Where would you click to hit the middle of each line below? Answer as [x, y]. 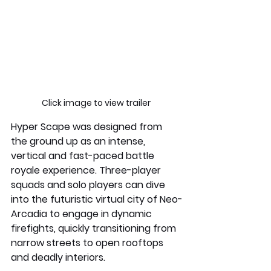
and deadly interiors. [58, 257]
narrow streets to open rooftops [88, 243]
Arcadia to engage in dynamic [83, 214]
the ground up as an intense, [79, 141]
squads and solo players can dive [89, 184]
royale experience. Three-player [88, 170]
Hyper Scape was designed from [88, 126]
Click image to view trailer [97, 103]
